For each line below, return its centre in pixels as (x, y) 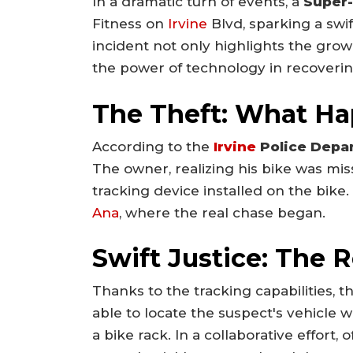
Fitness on (130, 24)
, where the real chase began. (222, 212)
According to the (153, 146)
